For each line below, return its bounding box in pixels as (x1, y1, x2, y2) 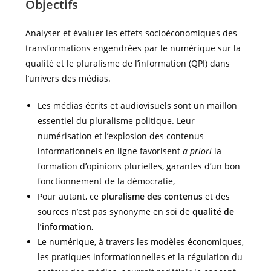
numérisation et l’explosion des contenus (38, 130, 204, 142)
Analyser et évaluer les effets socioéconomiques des (25, 27, 238, 39)
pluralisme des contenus (101, 191, 203, 202)
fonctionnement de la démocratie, (38, 175, 175, 187)
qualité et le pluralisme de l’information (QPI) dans (25, 57, 230, 69)
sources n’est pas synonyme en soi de (38, 206, 193, 217)
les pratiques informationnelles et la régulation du (38, 251, 243, 263)
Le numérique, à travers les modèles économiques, (38, 236, 244, 247)
